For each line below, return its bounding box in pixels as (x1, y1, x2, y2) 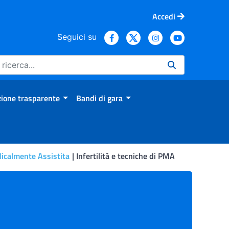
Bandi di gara (76, 92, 123, 104)
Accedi (152, 10, 175, 22)
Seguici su (57, 31, 97, 42)
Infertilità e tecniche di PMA (74, 150, 175, 162)
